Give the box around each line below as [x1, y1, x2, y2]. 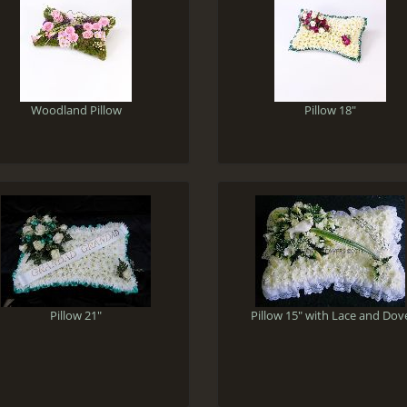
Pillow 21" [50, 306, 103, 323]
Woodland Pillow [30, 101, 122, 118]
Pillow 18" [304, 101, 357, 118]
